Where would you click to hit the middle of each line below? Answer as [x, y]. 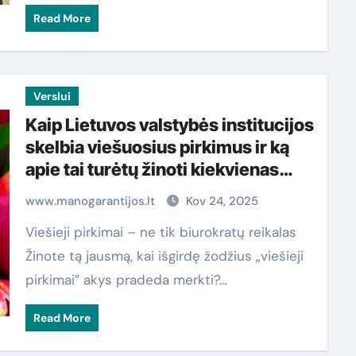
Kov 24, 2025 [222, 201]
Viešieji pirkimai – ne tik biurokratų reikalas [29, 232]
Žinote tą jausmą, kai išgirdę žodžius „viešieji [164, 256]
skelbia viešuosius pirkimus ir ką [157, 147]
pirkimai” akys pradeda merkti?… [126, 280]
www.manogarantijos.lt [91, 201]
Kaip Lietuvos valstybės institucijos [169, 125]
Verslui [52, 96]
